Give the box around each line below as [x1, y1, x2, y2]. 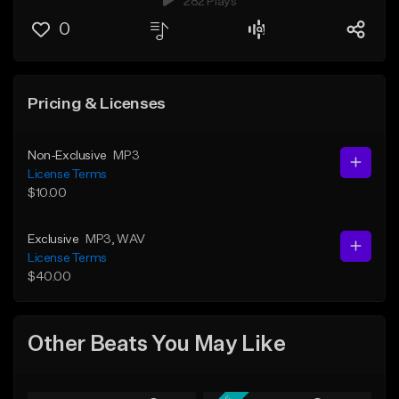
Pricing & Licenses [28, 95, 166, 112]
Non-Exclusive [28, 149, 107, 162]
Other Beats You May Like [28, 334, 286, 356]
